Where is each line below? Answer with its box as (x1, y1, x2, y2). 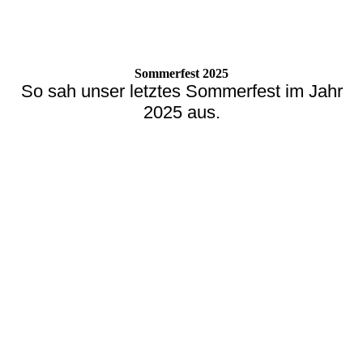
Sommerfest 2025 (135, 66, 228, 80)
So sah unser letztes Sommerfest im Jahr (20, 81, 343, 101)
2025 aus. (143, 102, 220, 122)
